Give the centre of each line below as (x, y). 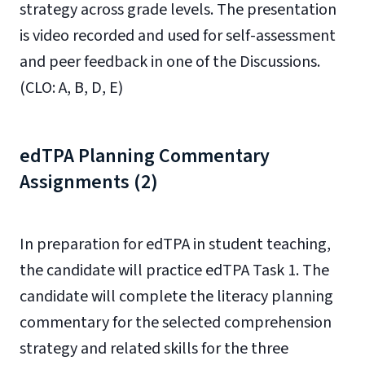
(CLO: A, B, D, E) (71, 88)
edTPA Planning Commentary (145, 156)
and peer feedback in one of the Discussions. (170, 62)
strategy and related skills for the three (154, 349)
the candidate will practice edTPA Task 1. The (174, 270)
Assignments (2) (89, 182)
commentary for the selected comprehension (176, 323)
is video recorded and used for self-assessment (178, 36)
